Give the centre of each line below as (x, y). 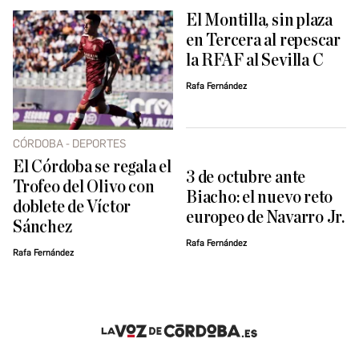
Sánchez (42, 228)
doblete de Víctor (72, 208)
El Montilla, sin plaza (259, 21)
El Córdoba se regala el (92, 167)
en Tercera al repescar (263, 41)
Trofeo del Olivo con (84, 188)
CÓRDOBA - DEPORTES (69, 144)
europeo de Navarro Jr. (265, 217)
